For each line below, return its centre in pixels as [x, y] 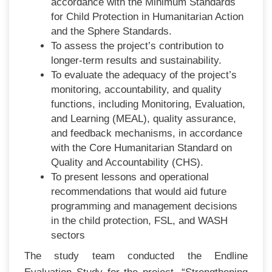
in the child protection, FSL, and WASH [140, 220]
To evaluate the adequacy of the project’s [144, 75]
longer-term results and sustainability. [137, 60]
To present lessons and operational [130, 177]
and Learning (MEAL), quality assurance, [144, 118]
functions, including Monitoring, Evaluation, [148, 104]
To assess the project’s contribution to [138, 46]
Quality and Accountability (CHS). [127, 162]
